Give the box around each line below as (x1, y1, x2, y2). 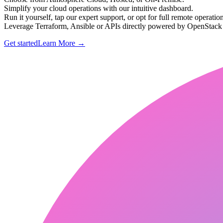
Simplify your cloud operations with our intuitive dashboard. (4, 4, 193, 13)
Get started (4, 39, 38, 48)
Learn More (38, 39, 77, 48)
